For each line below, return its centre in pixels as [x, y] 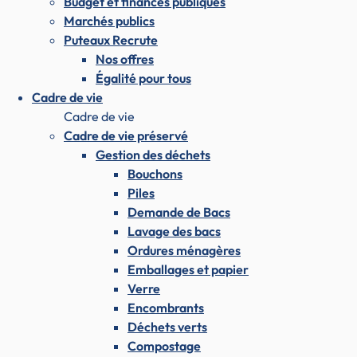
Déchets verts [167, 327]
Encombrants [166, 308]
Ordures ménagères [184, 251]
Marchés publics [109, 21]
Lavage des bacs [174, 231]
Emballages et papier [188, 270]
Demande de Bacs [179, 212]
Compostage [164, 346]
